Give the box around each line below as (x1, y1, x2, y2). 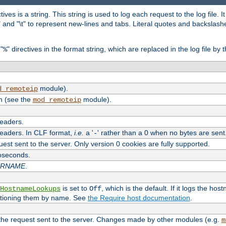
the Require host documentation (87, 193, 190, 202)
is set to (60, 184, 89, 192)
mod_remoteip (32, 95, 81, 104)
